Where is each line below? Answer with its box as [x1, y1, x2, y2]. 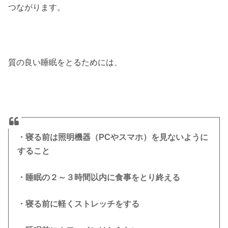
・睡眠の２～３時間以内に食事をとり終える [17, 173, 181, 182]
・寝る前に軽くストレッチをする [17, 199, 140, 208]
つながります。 [8, 2, 66, 12]
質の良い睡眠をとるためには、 [8, 58, 123, 67]
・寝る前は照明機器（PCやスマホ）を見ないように [17, 132, 209, 141]
